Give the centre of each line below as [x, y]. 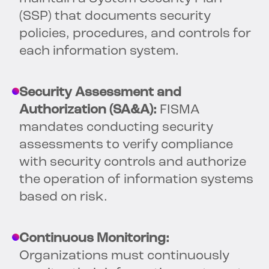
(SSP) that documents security [115, 17]
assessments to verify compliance [126, 145]
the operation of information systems [136, 180]
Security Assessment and [100, 93]
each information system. [99, 52]
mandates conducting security [116, 128]
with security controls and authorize [133, 163]
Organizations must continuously [124, 256]
